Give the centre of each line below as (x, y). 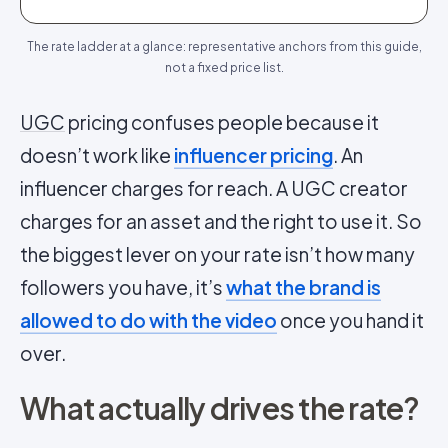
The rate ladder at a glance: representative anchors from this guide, (224, 46)
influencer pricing (253, 155)
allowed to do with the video (148, 320)
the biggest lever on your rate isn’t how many (217, 254)
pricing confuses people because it (222, 122)
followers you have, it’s (123, 287)
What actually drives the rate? (220, 408)
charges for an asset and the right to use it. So (221, 221)
